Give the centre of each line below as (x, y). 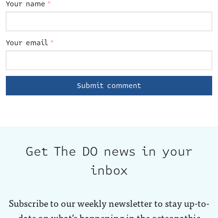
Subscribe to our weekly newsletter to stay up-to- (109, 203)
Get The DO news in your (109, 152)
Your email (27, 43)
